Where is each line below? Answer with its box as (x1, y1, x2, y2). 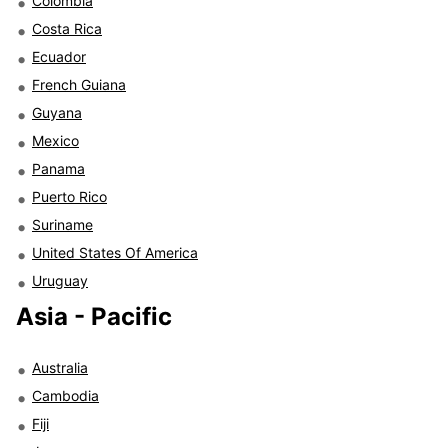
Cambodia (32, 386, 99, 404)
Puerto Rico (32, 187, 107, 205)
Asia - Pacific (16, 301, 172, 331)
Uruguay (32, 271, 88, 289)
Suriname (32, 215, 93, 233)
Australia (32, 358, 88, 376)
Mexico (32, 131, 79, 149)
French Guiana (32, 75, 126, 93)
